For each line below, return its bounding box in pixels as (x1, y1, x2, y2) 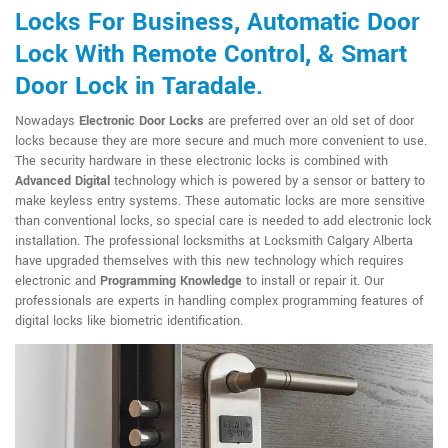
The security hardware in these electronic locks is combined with (15, 152, 388, 170)
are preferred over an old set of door (204, 112, 414, 130)
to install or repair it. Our (242, 272, 384, 290)
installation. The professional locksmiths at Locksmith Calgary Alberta (15, 232, 413, 250)
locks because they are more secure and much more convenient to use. (15, 132, 427, 150)
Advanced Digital (15, 172, 110, 190)
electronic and (15, 272, 100, 290)
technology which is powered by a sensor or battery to (110, 172, 425, 190)
